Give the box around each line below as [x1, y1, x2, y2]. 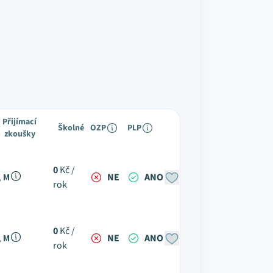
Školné [58, 122, 84, 134]
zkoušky [4, 128, 35, 140]
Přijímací [2, 116, 37, 128]
